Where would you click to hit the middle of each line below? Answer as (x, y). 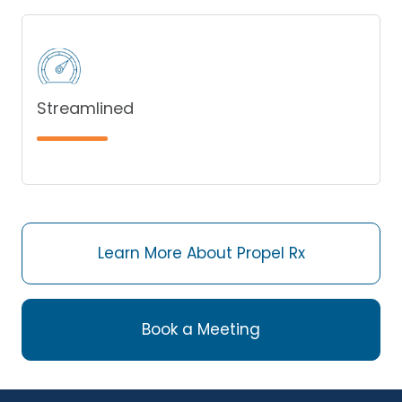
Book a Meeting (201, 329)
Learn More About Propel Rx (201, 253)
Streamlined (85, 108)
